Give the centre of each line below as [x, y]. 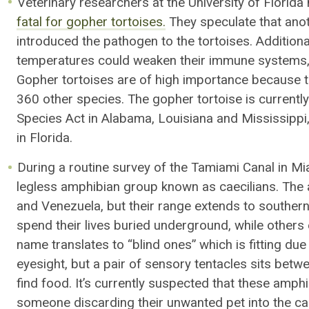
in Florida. [46, 138]
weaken [155, 60]
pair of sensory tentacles [177, 265]
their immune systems [242, 60]
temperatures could [75, 60]
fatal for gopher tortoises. [91, 22]
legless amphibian [70, 187]
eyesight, [44, 265]
